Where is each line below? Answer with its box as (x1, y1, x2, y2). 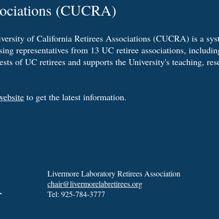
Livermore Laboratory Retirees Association (47, 168, 180, 178)
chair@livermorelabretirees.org (47, 178, 142, 189)
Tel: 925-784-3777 (47, 189, 105, 199)
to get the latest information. (24, 91, 127, 103)
